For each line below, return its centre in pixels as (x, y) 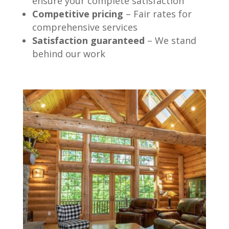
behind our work (68, 54)
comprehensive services (85, 27)
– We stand (171, 41)
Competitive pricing (77, 14)
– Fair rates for (158, 14)
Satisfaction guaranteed (88, 41)
